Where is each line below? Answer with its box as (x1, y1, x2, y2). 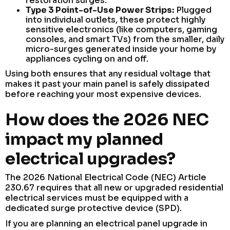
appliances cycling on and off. (26, 53, 148, 64)
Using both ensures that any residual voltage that (5, 68, 210, 79)
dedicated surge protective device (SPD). (5, 202, 182, 214)
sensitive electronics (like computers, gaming (26, 24, 217, 35)
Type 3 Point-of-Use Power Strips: (26, 4, 174, 15)
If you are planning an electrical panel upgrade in (5, 218, 207, 229)
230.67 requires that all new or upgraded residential (5, 182, 223, 193)
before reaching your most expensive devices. (5, 88, 201, 100)
